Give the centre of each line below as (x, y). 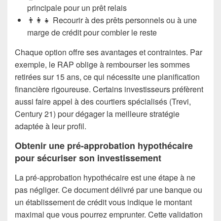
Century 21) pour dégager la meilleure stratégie (97, 113)
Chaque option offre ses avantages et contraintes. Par (109, 52)
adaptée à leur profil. (51, 126)
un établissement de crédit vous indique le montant (103, 202)
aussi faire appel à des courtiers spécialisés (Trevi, (103, 101)
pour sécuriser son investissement (88, 158)
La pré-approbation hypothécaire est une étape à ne (105, 178)
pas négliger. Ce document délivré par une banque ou (109, 190)
